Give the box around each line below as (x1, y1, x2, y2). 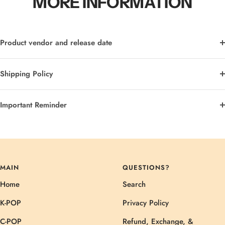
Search (123, 178, 146, 190)
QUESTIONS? (123, 162, 170, 172)
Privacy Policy (123, 197, 169, 208)
